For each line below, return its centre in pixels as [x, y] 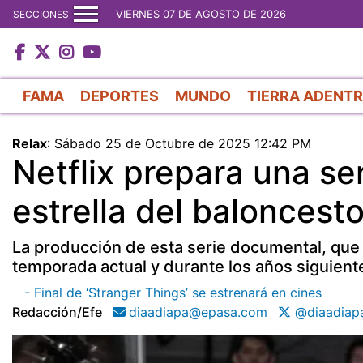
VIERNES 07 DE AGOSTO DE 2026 [201, 14]
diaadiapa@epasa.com [198, 312]
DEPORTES [120, 96]
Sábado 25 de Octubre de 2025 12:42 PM [183, 143]
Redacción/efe [57, 312]
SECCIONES [41, 14]
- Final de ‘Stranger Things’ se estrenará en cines [173, 292]
